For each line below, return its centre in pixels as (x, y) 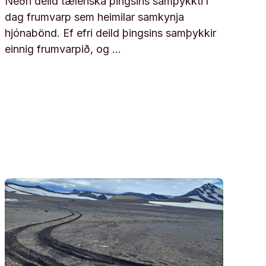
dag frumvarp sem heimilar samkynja (94, 17)
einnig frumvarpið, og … (63, 49)
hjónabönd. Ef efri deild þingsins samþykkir (110, 33)
